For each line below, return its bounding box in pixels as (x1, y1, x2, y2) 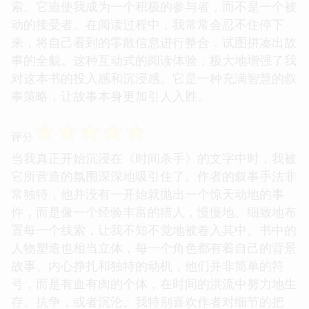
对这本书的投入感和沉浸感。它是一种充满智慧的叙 (11, 69, 297, 86)
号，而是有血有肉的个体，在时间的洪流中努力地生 (11, 275, 297, 292)
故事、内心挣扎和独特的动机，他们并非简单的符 (11, 257, 284, 274)
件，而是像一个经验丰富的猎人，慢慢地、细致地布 (11, 203, 297, 220)
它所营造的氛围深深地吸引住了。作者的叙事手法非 (11, 167, 297, 184)
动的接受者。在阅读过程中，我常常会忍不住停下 (11, 15, 284, 32)
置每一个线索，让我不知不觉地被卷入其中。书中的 (11, 221, 297, 238)
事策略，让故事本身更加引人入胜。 (11, 87, 210, 104)
